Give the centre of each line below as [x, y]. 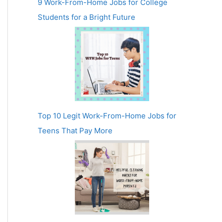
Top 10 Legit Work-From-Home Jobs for [107, 115]
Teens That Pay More [75, 130]
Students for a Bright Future [86, 17]
